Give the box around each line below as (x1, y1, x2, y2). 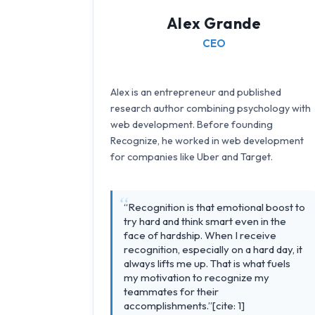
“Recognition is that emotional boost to (124, 200, 305, 214)
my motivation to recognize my (124, 271, 269, 285)
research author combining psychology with (110, 102, 311, 115)
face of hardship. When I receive (124, 229, 276, 243)
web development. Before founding (110, 118, 273, 131)
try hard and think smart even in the (124, 214, 286, 229)
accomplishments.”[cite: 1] (124, 299, 245, 313)
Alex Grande (166, 13, 262, 34)
